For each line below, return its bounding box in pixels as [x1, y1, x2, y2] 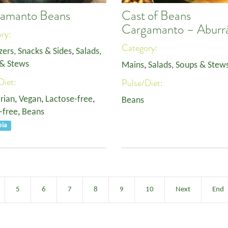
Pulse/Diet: [122, 77, 165, 89]
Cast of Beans [122, 8, 191, 24]
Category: [122, 42, 160, 54]
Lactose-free [45, 95, 93, 104]
